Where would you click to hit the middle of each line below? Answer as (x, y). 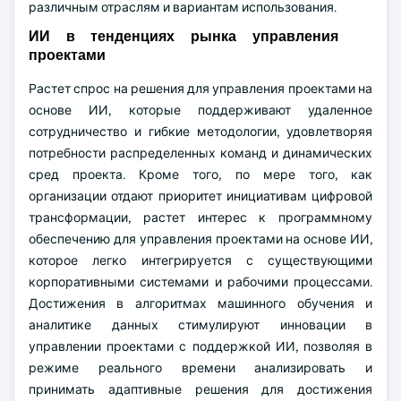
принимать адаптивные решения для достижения (200, 389)
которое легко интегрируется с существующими (200, 260)
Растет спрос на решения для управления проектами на (200, 89)
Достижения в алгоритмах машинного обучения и (200, 303)
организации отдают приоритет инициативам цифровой (200, 196)
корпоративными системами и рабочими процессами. (200, 282)
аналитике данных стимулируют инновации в (200, 325)
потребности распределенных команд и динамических (200, 153)
